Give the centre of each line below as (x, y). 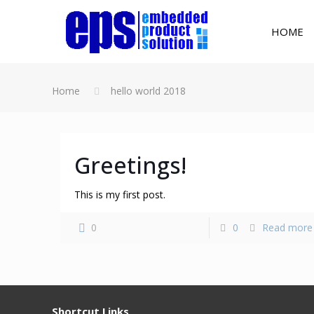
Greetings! (131, 165)
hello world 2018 (148, 91)
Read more (287, 227)
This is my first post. (120, 194)
